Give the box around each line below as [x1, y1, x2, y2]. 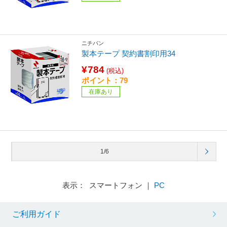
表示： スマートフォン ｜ [62, 180, 154, 190]
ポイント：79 [82, 75, 128, 85]
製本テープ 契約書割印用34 [82, 49, 176, 58]
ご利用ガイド [12, 210, 61, 219]
